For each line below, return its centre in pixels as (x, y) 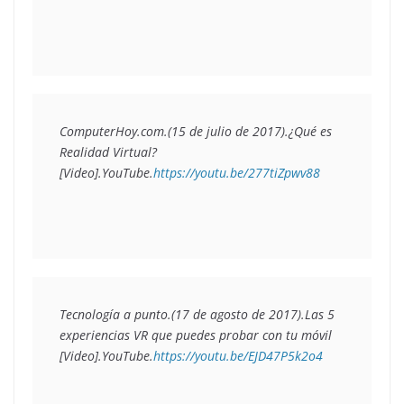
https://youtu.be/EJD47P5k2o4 (238, 355)
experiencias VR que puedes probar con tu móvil (196, 335)
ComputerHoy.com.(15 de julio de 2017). (174, 131)
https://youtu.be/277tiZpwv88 (237, 172)
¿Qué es (310, 131)
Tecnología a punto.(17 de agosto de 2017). (182, 314)
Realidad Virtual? (108, 151)
